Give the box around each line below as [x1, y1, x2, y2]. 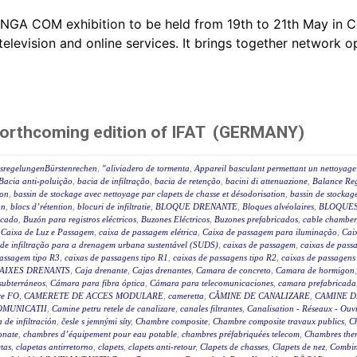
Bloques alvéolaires [242, 202, 314, 212]
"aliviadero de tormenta [102, 163, 190, 174]
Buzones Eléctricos [141, 214, 210, 225]
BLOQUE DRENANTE [155, 202, 237, 212]
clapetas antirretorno [16, 342, 93, 352]
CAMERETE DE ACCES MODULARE [24, 291, 163, 301]
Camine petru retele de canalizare [52, 304, 175, 314]
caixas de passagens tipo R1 [65, 253, 168, 263]
